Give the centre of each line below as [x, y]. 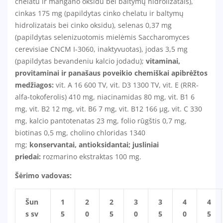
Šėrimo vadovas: [43, 176]
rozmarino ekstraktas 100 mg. [91, 157]
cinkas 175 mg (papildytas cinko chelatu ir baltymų [99, 13]
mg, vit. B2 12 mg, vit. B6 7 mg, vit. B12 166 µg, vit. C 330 [109, 109]
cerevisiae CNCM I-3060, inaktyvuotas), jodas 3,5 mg [101, 49]
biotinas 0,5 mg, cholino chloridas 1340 [80, 133]
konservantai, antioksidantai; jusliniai [94, 145]
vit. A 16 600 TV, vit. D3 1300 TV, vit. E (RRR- [126, 85]
